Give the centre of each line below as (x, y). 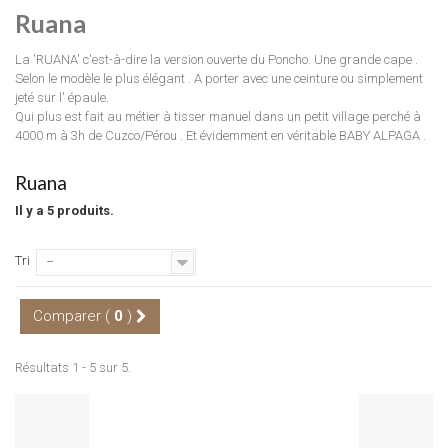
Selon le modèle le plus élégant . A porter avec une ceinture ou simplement (219, 78)
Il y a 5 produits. (64, 210)
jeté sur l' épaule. (63, 97)
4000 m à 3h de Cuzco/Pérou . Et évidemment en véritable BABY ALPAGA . (220, 135)
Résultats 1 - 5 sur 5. (73, 367)
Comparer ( (73, 315)
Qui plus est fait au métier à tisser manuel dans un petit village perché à (218, 116)
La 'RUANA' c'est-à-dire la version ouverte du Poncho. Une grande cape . (216, 59)
